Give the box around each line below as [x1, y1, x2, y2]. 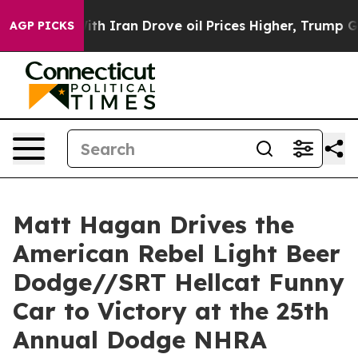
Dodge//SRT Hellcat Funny [13, 267, 344, 297]
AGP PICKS [10, 18, 74, 33]
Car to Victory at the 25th [13, 296, 329, 326]
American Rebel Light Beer [13, 238, 340, 268]
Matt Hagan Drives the [13, 209, 294, 240]
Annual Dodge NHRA [13, 324, 267, 355]
